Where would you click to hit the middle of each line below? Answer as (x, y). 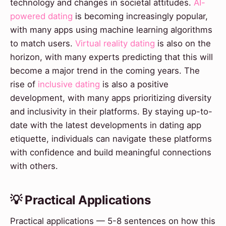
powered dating (41, 16)
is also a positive (134, 84)
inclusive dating (69, 84)
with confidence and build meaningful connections (111, 152)
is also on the (183, 43)
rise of (24, 84)
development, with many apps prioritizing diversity (111, 98)
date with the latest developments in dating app (106, 125)
